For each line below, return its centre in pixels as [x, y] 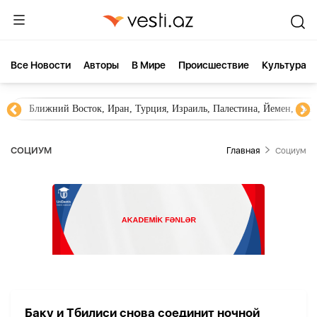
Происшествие [214, 65]
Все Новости [41, 65]
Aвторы [101, 65]
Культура [284, 65]
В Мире [149, 65]
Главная [243, 150]
